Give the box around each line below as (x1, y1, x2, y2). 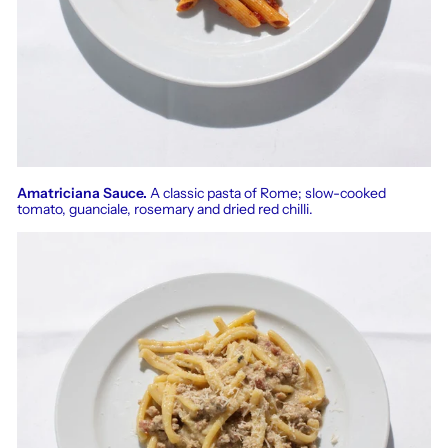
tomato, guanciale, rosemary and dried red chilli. (17, 200, 313, 219)
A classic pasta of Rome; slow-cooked (147, 184, 386, 203)
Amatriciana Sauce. (17, 184, 147, 203)
